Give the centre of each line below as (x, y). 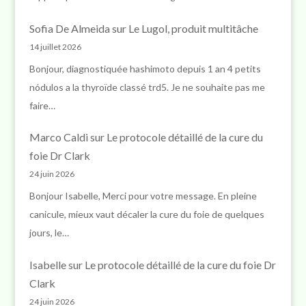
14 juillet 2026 (55, 46)
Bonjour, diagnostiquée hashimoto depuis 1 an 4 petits (145, 68)
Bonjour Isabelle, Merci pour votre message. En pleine (143, 196)
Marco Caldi (58, 137)
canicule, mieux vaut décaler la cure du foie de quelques (147, 214)
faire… (42, 105)
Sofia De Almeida (69, 28)
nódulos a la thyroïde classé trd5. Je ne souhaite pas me (147, 87)
